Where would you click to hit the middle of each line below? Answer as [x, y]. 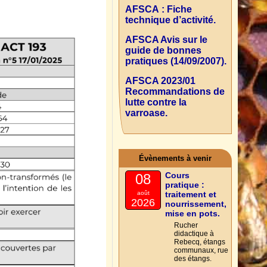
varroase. [146, 113]
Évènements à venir [175, 158]
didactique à [194, 233]
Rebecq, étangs [200, 242]
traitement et [191, 194]
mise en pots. [193, 213]
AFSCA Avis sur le [166, 39]
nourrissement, [196, 204]
